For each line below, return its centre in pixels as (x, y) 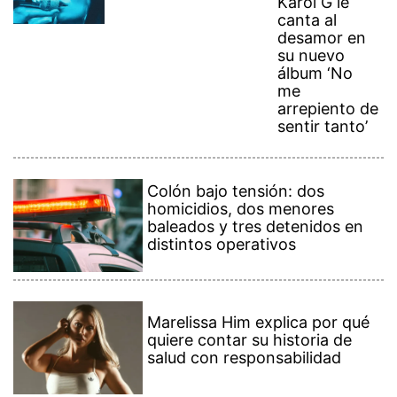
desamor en (322, 38)
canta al (307, 20)
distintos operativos (222, 245)
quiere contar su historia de (250, 340)
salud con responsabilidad (245, 358)
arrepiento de (328, 109)
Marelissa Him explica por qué (259, 323)
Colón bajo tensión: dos (236, 191)
